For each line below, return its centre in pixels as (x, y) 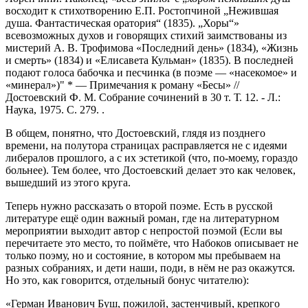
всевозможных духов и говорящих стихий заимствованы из (146, 36)
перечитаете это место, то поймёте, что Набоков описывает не (152, 243)
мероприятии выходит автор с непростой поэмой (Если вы (144, 231)
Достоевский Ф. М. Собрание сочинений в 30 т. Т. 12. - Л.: (143, 98)
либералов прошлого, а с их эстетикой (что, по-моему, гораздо (152, 158)
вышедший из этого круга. (68, 183)
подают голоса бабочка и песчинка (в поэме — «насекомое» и (151, 73)
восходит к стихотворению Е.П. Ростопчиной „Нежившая (142, 11)
